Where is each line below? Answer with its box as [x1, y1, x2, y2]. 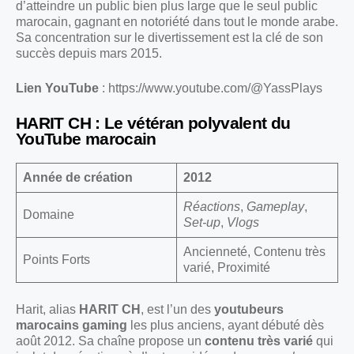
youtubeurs [214, 303, 284, 317]
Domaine [23, 208, 74, 222]
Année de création [23, 171, 133, 185]
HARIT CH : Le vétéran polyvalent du [16, 114, 291, 133]
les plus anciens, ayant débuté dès [127, 318, 324, 333]
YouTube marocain [16, 130, 156, 149]
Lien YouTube [16, 81, 99, 96]
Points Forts [23, 253, 90, 267]
